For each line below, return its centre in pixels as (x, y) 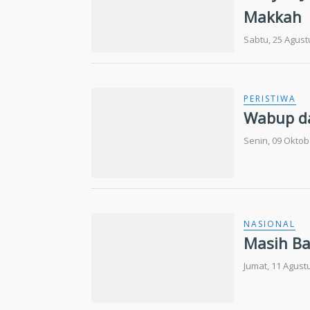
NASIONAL (270, 224)
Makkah (273, 16)
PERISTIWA (270, 98)
